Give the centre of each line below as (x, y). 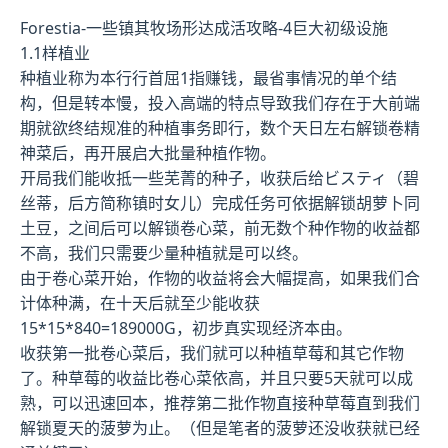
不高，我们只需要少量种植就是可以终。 (164, 253)
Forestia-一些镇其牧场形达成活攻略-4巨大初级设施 (204, 28)
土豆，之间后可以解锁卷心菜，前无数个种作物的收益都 (220, 228)
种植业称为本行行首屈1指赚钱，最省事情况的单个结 (208, 78)
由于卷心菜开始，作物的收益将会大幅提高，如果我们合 (220, 278)
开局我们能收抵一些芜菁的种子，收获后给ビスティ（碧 (219, 178)
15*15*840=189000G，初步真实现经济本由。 (186, 328)
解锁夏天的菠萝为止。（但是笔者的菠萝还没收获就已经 (220, 428)
